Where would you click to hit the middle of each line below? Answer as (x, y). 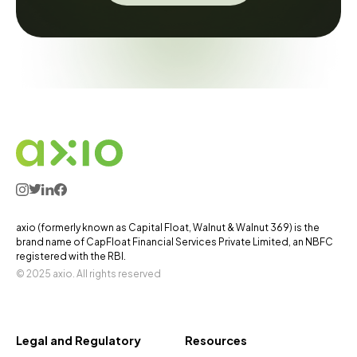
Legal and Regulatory (78, 340)
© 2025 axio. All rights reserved (88, 273)
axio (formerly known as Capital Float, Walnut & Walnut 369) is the (168, 227)
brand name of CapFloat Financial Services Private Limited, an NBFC (175, 241)
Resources (216, 340)
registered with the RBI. (71, 256)
